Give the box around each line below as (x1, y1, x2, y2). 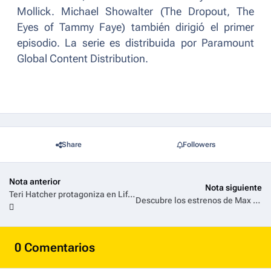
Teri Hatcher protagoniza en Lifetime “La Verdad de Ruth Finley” (128, 189, 135, 199)
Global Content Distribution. (17, 53, 148, 65)
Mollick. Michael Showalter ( (17, 5, 164, 18)
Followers (182, 140, 215, 149)
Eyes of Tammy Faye (17, 21, 122, 34)
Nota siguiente (205, 183, 262, 193)
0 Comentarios (14, 240, 95, 255)
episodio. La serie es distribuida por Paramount (17, 37, 254, 50)
